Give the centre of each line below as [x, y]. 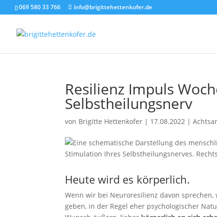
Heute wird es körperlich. [128, 179]
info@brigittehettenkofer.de [113, 7]
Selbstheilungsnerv [129, 103]
